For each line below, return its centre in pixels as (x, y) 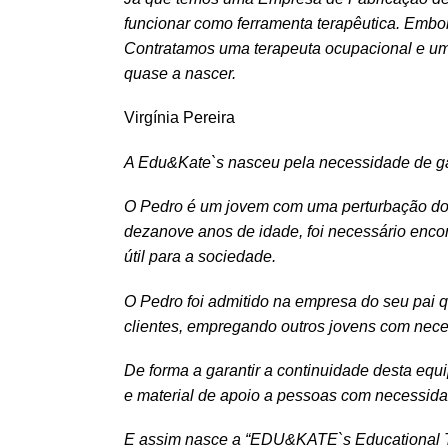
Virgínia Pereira (179, 118)
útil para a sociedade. (199, 257)
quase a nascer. (179, 73)
